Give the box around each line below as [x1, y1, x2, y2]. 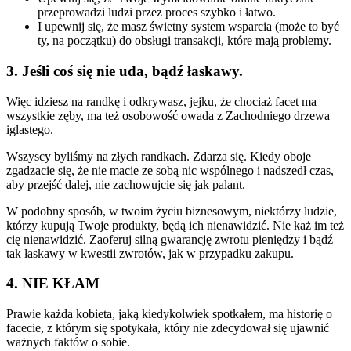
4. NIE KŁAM [6, 275, 100, 292]
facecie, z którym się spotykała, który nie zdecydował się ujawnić [6, 321, 329, 335]
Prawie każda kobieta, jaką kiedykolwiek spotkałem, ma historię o [6, 307, 332, 321]
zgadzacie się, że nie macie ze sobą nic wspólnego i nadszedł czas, [6, 163, 334, 177]
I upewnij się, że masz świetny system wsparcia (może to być [38, 20, 339, 34]
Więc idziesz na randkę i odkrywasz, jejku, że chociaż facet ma [6, 94, 317, 108]
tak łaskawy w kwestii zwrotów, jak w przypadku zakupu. [6, 246, 294, 260]
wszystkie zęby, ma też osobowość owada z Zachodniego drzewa [6, 108, 330, 122]
